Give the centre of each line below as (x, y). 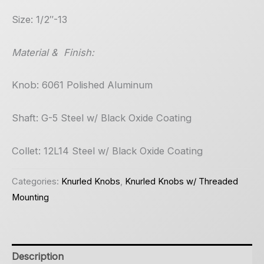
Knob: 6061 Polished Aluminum (82, 85)
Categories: (37, 181)
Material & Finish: (53, 52)
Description (38, 257)
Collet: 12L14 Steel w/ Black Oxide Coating (107, 151)
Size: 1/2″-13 (39, 19)
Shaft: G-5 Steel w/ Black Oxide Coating (102, 118)
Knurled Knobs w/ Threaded (181, 181)
